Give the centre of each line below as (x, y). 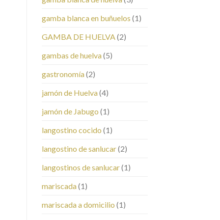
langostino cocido (71, 130)
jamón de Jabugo (70, 111)
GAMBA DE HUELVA (78, 37)
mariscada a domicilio (78, 205)
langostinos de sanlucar (81, 167)
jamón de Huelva (69, 93)
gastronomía (63, 74)
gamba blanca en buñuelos (86, 18)
